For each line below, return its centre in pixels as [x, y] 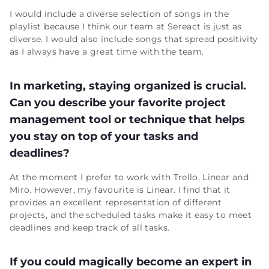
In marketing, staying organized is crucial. [128, 86]
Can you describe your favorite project [118, 103]
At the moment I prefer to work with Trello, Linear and [129, 177]
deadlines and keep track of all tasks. [90, 228]
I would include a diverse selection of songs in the [119, 14]
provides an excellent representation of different [116, 202]
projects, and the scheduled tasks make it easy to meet [131, 215]
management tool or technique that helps [127, 119]
